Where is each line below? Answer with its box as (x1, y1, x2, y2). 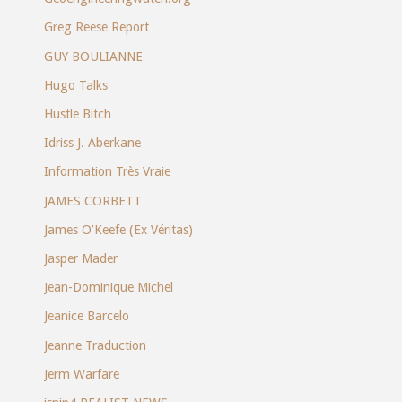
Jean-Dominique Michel (43, 280, 173, 295)
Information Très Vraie (43, 164, 170, 179)
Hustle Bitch (43, 107, 111, 122)
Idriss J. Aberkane (43, 135, 141, 151)
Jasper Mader (43, 250, 118, 266)
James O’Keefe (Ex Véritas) (43, 222, 193, 237)
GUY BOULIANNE (43, 48, 143, 64)
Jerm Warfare (43, 366, 119, 381)
